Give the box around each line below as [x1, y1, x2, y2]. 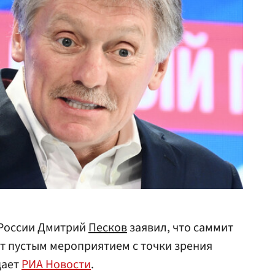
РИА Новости [21, 256, 91, 273]
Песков [88, 219, 127, 236]
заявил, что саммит [127, 219, 233, 236]
